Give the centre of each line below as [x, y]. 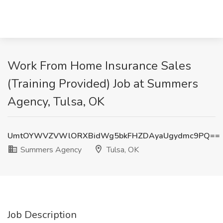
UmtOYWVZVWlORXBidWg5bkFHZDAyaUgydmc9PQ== [114, 136]
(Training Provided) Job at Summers [103, 84]
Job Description [42, 215]
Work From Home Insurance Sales [99, 66]
